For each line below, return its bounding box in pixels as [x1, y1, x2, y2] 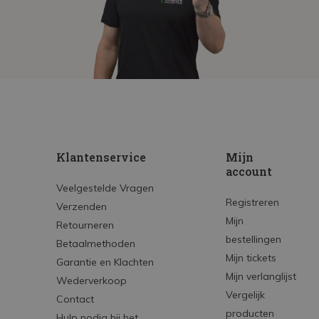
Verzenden [56, 200, 107, 213]
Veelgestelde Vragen [56, 182, 154, 194]
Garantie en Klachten [56, 256, 154, 268]
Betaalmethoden [56, 237, 135, 250]
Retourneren [56, 219, 114, 231]
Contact [56, 293, 94, 305]
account [225, 164, 272, 179]
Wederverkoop [56, 274, 127, 287]
